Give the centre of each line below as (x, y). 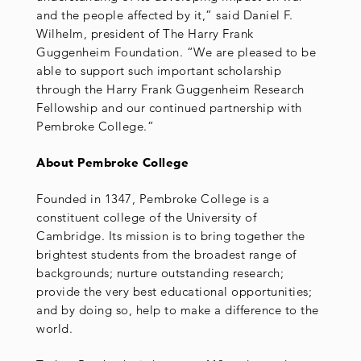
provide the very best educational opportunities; (174, 291)
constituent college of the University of (146, 217)
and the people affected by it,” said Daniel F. (164, 15)
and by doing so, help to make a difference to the (178, 309)
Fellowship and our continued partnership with (169, 108)
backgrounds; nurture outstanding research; (160, 272)
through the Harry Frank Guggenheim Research (170, 89)
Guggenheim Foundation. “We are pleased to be (176, 52)
